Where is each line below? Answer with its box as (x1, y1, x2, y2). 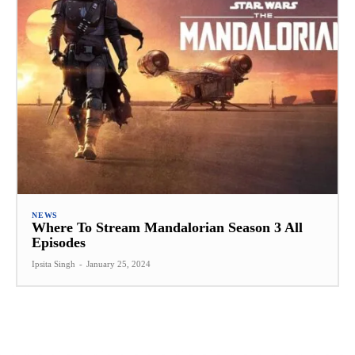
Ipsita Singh (32, 259, 75, 269)
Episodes (32, 235, 86, 251)
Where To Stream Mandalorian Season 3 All (32, 219, 303, 236)
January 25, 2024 (86, 259, 151, 269)
